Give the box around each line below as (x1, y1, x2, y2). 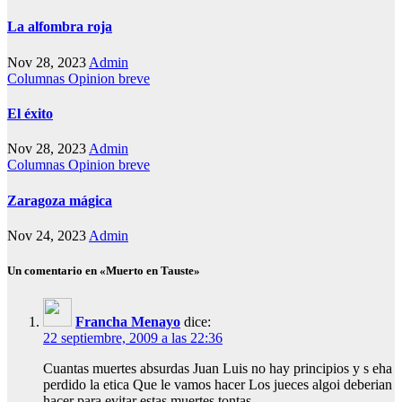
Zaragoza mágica (7, 192, 112, 208)
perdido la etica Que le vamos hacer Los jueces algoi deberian (43, 377, 392, 393)
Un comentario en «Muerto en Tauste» (7, 263, 200, 277)
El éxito (7, 106, 53, 122)
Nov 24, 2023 (7, 227, 89, 243)
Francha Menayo (75, 314, 180, 330)
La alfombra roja (7, 19, 112, 35)
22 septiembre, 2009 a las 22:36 (43, 330, 223, 346)
